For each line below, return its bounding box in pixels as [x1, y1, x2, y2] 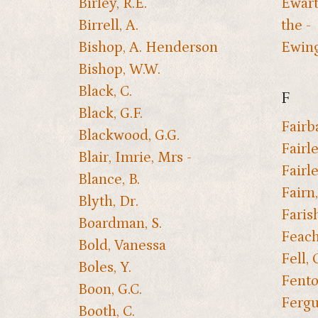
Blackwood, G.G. [78, 127, 180, 145]
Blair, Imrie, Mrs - [78, 149, 192, 167]
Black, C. [78, 83, 132, 101]
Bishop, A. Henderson [78, 39, 218, 57]
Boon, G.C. [78, 281, 142, 299]
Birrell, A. [78, 17, 138, 35]
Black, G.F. [78, 105, 143, 123]
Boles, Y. [78, 259, 131, 277]
